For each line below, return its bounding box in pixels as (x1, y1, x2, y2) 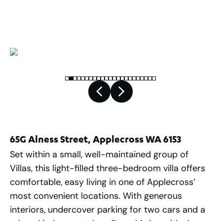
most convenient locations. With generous (10, 190, 182, 202)
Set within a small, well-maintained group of (10, 148, 188, 161)
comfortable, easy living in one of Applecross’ (10, 176, 195, 188)
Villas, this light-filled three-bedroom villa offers (10, 162, 205, 175)
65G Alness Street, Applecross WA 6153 (10, 135, 181, 147)
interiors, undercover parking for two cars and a (10, 204, 205, 216)
